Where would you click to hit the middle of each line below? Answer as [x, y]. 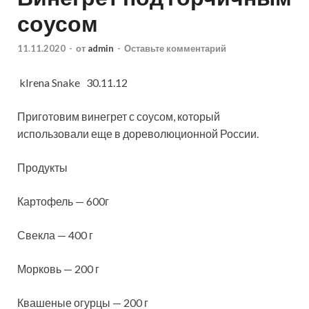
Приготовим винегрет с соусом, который [119, 116]
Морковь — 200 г [58, 268]
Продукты [42, 167]
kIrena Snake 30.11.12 [72, 82]
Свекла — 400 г [55, 235]
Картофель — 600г [63, 201]
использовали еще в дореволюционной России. [138, 133]
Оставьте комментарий [175, 48]
